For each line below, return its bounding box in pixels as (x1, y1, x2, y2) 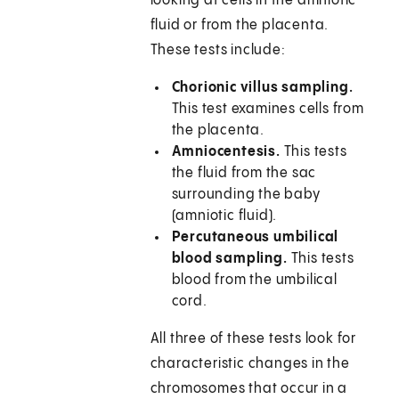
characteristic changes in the (150, 356, 350, 372)
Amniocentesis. (171, 144, 281, 160)
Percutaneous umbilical (171, 230, 339, 246)
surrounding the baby (171, 187, 321, 203)
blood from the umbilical (171, 273, 338, 289)
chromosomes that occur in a (150, 381, 348, 397)
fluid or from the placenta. (150, 18, 330, 34)
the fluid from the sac (171, 166, 317, 182)
